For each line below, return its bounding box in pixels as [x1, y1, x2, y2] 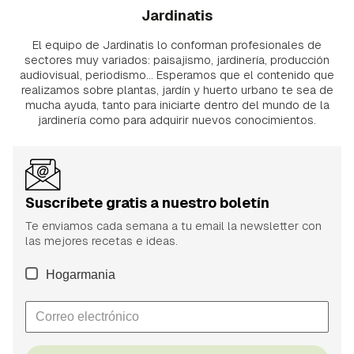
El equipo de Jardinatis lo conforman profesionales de [32, 36, 322, 52]
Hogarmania [46, 267, 115, 281]
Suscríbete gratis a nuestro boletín [25, 193, 269, 212]
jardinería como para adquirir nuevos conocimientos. [38, 111, 316, 127]
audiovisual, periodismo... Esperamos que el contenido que [20, 66, 334, 82]
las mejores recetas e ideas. [25, 232, 178, 248]
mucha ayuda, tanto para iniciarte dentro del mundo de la [24, 96, 330, 112]
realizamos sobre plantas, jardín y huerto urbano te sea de [21, 81, 333, 97]
